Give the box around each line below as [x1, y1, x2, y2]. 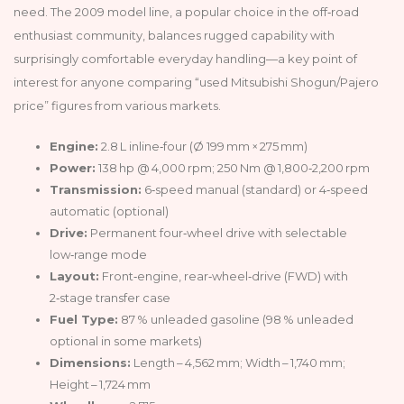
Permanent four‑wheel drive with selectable [87, 225, 347, 240]
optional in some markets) [50, 333, 202, 348]
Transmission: [50, 181, 142, 197]
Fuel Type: [50, 311, 118, 326]
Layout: [50, 268, 99, 283]
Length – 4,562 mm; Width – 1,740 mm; [131, 354, 345, 370]
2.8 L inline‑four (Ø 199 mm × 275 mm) [98, 138, 308, 153]
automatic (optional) [50, 203, 169, 218]
